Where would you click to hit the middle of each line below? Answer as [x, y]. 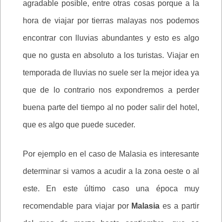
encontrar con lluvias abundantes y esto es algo [111, 38]
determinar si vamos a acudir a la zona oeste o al [111, 171]
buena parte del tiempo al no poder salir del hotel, [111, 108]
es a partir [181, 206]
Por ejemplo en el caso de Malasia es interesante [111, 154]
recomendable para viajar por [77, 206]
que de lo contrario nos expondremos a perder [111, 90]
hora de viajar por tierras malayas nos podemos [111, 21]
